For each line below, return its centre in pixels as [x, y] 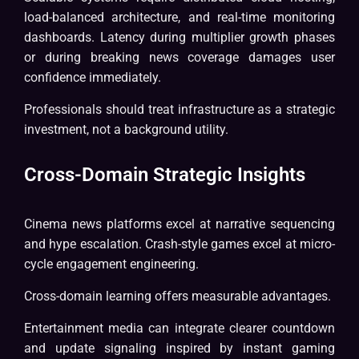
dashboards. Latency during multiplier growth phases [179, 38]
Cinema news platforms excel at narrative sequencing [179, 224]
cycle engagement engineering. [111, 264]
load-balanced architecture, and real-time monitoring [179, 18]
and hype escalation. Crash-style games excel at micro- [179, 244]
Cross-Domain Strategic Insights [165, 175]
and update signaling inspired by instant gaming [179, 349]
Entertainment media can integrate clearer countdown [179, 329]
